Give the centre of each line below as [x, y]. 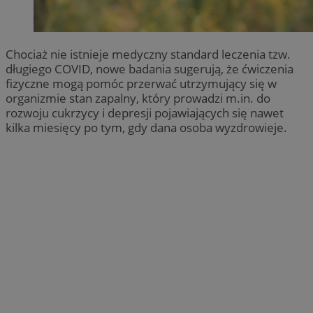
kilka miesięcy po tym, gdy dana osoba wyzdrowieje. [146, 127]
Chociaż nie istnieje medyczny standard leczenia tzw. [148, 54]
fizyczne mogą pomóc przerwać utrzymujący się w [141, 83]
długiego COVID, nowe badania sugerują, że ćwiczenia [150, 68]
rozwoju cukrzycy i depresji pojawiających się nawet [145, 112]
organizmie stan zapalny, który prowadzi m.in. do [138, 98]
